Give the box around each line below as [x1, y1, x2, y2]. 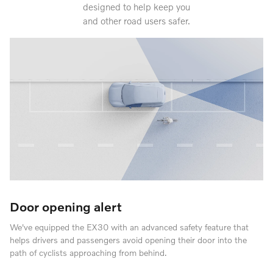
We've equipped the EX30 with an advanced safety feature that [10, 222, 249, 233]
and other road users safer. [83, 15, 190, 27]
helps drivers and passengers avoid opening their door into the [10, 235, 247, 246]
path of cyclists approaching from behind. [10, 247, 167, 258]
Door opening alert [10, 198, 122, 214]
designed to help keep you [83, 1, 190, 13]
